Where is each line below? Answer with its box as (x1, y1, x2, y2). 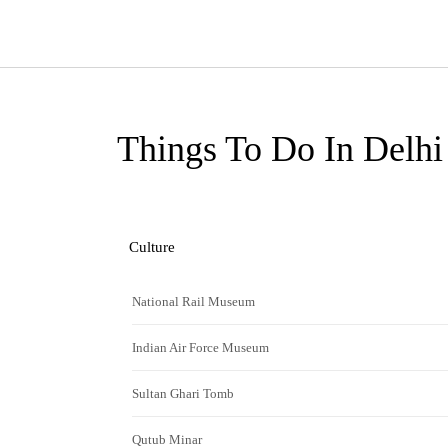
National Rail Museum (132, 294, 255, 309)
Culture (129, 239, 175, 255)
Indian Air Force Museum (132, 340, 269, 355)
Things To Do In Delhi (117, 129, 443, 169)
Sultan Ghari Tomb (132, 386, 234, 401)
